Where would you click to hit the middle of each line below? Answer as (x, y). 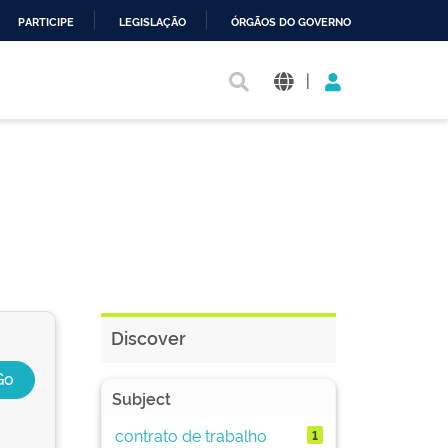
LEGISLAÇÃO (152, 22)
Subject (141, 398)
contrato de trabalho (190, 434)
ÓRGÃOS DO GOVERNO (291, 22)
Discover (148, 337)
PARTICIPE (46, 22)
